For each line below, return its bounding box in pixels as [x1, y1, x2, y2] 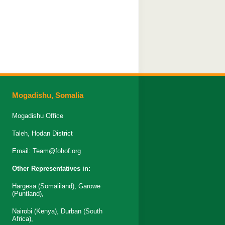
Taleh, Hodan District [12, 130, 73, 137]
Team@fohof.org [32, 147, 81, 155]
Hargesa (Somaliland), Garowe [12, 182, 100, 190]
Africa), [12, 215, 33, 222]
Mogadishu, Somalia [12, 91, 83, 99]
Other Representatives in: [12, 165, 90, 172]
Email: [12, 147, 33, 155]
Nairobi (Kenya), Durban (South [12, 207, 102, 215]
